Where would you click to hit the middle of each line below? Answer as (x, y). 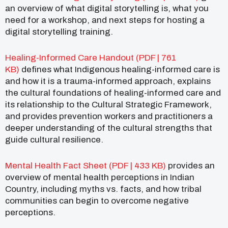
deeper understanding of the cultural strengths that (109, 128)
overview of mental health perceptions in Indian (100, 177)
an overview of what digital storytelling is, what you (107, 8)
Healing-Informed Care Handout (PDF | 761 (91, 58)
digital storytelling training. (59, 32)
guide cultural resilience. (54, 139)
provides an (190, 165)
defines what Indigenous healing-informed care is (120, 69)
